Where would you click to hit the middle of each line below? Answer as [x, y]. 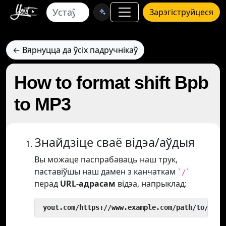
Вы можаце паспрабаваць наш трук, [106, 159]
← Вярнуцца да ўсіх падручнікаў [75, 50]
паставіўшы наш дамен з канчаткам [106, 172]
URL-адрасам [88, 184]
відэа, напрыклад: [151, 184]
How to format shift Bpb [111, 82]
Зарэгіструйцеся [181, 12]
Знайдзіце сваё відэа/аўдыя [115, 142]
